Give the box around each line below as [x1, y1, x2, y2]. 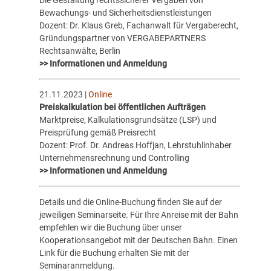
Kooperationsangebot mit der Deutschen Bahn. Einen [39, 235, 238, 245]
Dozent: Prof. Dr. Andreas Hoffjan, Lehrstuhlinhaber [39, 140, 232, 151]
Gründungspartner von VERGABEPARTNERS [39, 33, 206, 43]
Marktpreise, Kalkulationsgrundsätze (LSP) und [39, 115, 217, 125]
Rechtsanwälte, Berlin [39, 45, 120, 56]
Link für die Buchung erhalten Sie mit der [39, 247, 189, 258]
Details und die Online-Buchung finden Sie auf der [39, 197, 222, 207]
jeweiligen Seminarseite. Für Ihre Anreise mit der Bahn [39, 209, 238, 220]
